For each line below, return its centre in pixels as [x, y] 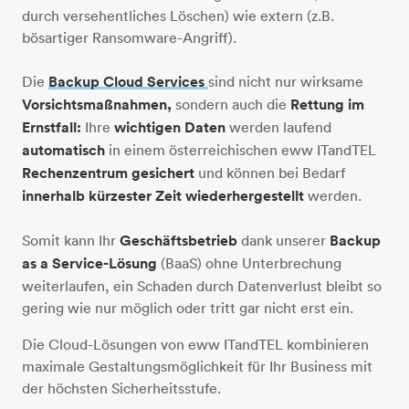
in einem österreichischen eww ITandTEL [241, 149]
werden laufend [280, 126]
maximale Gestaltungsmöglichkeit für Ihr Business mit [197, 366]
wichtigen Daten [172, 127]
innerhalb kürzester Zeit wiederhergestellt [165, 195]
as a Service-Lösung [89, 263]
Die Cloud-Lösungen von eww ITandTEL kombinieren [195, 344]
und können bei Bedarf [272, 172]
